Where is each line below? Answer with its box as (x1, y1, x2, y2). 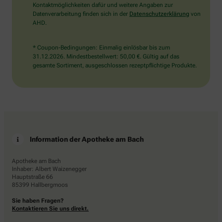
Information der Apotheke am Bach (30, 135, 144, 143)
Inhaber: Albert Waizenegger (12, 165, 87, 172)
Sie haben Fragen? (12, 197, 64, 204)
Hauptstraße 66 (12, 173, 53, 180)
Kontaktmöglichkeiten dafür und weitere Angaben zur (33, 1, 173, 8)
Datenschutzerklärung (129, 10, 189, 17)
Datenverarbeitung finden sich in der (33, 10, 129, 17)
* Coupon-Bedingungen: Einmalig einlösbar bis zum (33, 44, 170, 51)
